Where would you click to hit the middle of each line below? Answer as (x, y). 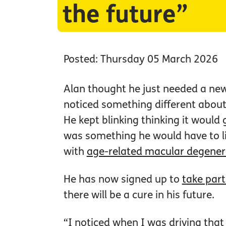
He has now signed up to (123, 179)
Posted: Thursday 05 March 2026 (140, 59)
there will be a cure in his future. (139, 195)
